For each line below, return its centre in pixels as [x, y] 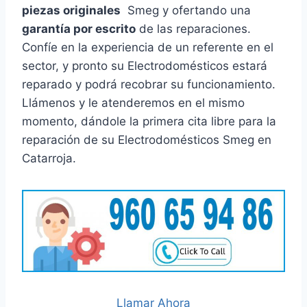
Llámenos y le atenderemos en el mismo [133, 103]
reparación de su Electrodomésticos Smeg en [147, 140]
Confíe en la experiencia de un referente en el [148, 48]
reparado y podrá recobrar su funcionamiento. [149, 85]
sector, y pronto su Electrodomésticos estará [145, 66]
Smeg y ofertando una [186, 11]
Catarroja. [49, 159]
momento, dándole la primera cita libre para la [149, 122]
